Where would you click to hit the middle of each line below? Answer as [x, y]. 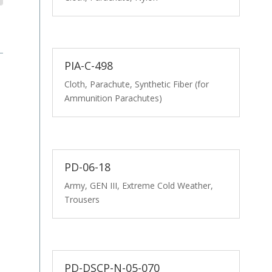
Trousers [82, 199]
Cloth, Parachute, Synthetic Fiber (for [136, 84]
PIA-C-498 [88, 66]
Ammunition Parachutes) [113, 98]
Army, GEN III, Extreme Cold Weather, [138, 185]
